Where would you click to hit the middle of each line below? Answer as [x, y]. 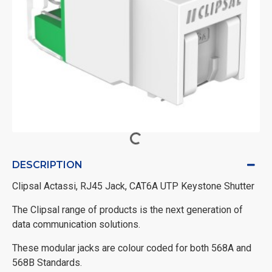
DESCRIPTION [47, 165]
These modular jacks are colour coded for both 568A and [132, 248]
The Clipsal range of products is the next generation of [127, 210]
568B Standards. [47, 263]
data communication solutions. [76, 224]
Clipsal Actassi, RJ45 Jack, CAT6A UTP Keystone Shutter [133, 186]
